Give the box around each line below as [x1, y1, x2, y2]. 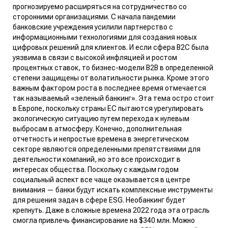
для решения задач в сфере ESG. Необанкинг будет [13, 195, 186, 204]
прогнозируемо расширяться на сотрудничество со [13, 2, 187, 11]
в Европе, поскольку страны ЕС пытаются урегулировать [13, 104, 204, 112]
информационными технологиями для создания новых [13, 33, 197, 41]
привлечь [39, 216, 71, 224]
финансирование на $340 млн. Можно [71, 216, 195, 224]
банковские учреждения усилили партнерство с [13, 22, 173, 31]
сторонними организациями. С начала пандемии [13, 12, 176, 21]
